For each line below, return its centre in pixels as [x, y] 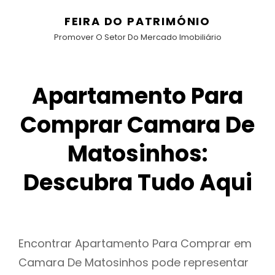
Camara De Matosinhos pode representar [134, 263]
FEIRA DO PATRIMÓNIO [137, 21]
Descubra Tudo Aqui [137, 183]
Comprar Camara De [137, 125]
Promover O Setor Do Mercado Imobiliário [137, 37]
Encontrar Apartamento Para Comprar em [135, 244]
